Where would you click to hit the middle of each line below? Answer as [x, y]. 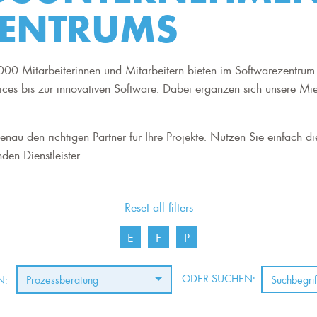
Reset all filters [158, 207]
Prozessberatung [62, 280]
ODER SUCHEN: [219, 278]
